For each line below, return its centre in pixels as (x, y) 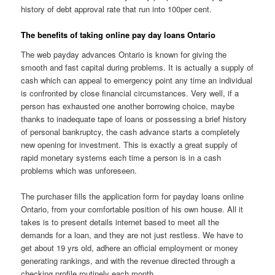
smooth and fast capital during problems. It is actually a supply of (137, 67)
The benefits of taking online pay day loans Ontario (118, 35)
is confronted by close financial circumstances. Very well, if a (130, 93)
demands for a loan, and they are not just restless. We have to (132, 234)
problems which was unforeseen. (79, 170)
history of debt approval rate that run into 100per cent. (117, 9)
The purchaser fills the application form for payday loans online (133, 196)
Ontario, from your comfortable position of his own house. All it (132, 209)
